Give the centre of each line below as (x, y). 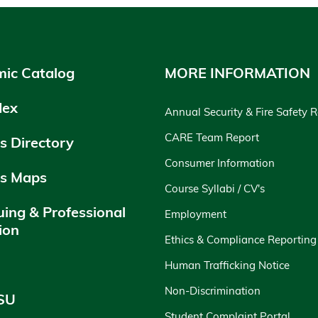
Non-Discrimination (213, 291)
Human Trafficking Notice (227, 265)
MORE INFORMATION (237, 73)
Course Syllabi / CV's (215, 189)
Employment (196, 214)
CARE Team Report (212, 138)
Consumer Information (220, 163)
